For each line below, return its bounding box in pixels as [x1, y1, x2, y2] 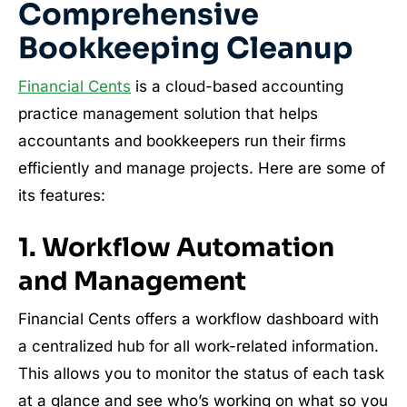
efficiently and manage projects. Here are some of [18, 159, 385, 178]
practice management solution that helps [18, 104, 318, 124]
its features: [18, 186, 105, 205]
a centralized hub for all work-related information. [18, 337, 379, 356]
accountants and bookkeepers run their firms [18, 132, 346, 151]
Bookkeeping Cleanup [18, 30, 353, 67]
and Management [18, 265, 246, 298]
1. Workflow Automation [18, 232, 334, 264]
